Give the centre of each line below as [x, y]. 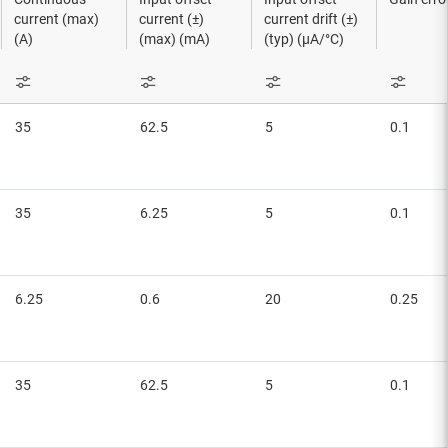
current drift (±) [311, 19]
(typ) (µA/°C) [304, 39]
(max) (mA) [174, 39]
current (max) [56, 19]
